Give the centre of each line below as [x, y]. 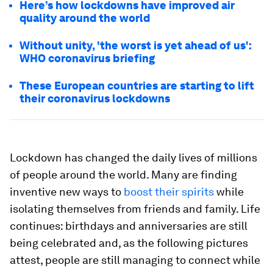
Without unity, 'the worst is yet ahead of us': [136, 45]
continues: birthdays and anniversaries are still [129, 226]
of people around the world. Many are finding [123, 175]
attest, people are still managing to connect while [135, 260]
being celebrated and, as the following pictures [129, 243]
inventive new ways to [67, 192]
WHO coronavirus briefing [87, 58]
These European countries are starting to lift [137, 86]
